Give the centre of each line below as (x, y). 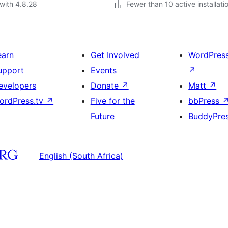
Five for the (112, 101)
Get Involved (115, 55)
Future (102, 116)
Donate (106, 85)
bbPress (205, 101)
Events (103, 70)
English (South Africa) (81, 155)
